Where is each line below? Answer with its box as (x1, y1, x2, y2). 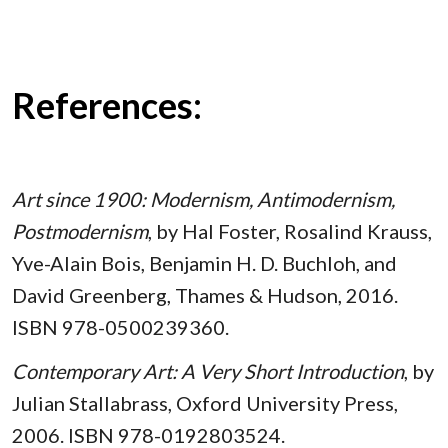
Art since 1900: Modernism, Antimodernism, (12, 186, 395, 211)
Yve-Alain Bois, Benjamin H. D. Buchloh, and (12, 250, 397, 275)
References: (12, 83, 202, 128)
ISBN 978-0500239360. (12, 314, 229, 339)
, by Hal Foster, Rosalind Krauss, (148, 218, 432, 243)
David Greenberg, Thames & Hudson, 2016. (12, 282, 398, 307)
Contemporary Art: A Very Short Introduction (12, 358, 404, 383)
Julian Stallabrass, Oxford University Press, (12, 390, 398, 415)
